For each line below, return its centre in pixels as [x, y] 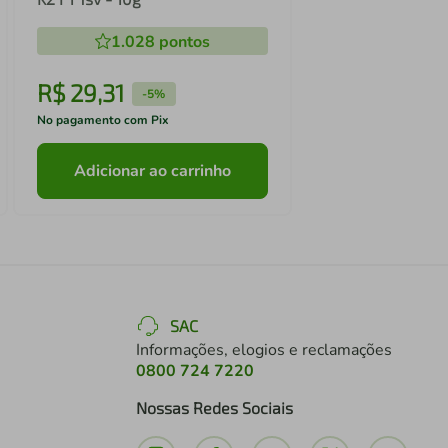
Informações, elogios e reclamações [264, 350]
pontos [182, 42]
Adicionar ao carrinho [152, 170]
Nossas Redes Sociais [214, 408]
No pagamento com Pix [102, 120]
